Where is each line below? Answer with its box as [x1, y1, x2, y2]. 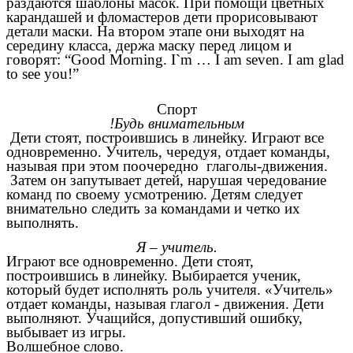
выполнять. [6, 214, 79, 232]
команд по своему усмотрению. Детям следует [6, 186, 303, 203]
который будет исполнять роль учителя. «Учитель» [6, 281, 333, 299]
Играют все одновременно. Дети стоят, [6, 253, 254, 270]
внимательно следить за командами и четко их [6, 200, 300, 217]
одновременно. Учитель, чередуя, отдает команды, [6, 143, 330, 161]
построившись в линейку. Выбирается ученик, [6, 267, 301, 284]
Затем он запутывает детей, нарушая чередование [6, 172, 326, 189]
